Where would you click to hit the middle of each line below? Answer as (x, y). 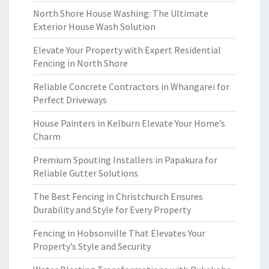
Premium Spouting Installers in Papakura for (125, 160)
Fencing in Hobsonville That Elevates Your (119, 233)
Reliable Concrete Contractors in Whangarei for (131, 86)
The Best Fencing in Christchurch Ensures (118, 196)
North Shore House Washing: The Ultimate (121, 13)
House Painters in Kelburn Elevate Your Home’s (129, 123)
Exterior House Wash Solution (94, 26)
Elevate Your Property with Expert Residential (127, 50)
